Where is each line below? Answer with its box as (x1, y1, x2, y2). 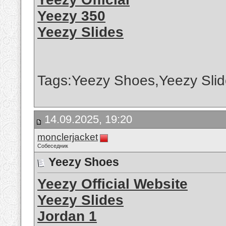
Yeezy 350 (37, 8, 105, 24)
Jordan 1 (37, 208, 97, 224)
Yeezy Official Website (37, 176, 188, 192)
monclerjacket (37, 132, 98, 142)
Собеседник (37, 143, 68, 149)
